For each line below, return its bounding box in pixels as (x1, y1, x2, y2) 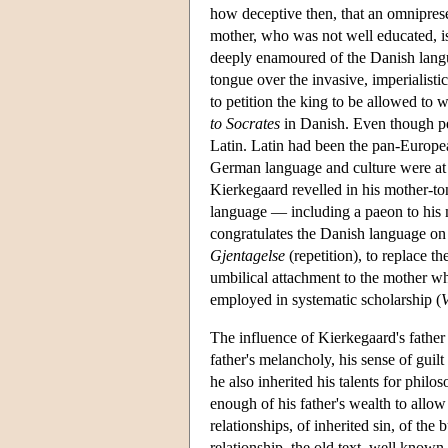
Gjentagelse (210, 247, 285, 265)
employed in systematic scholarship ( (210, 291, 441, 309)
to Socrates (210, 115, 280, 133)
